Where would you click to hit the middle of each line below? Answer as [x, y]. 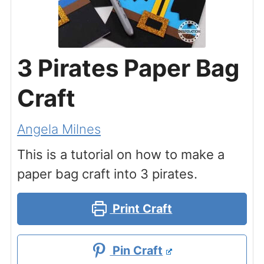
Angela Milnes [59, 129]
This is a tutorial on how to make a [121, 154]
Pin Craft [136, 250]
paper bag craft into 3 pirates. [107, 174]
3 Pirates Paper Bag [128, 68]
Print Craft [141, 208]
